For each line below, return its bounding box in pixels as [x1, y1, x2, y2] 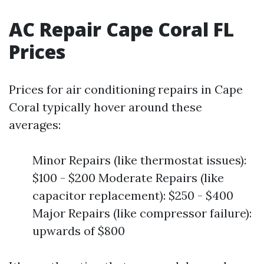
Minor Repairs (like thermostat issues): [32, 152, 246, 167]
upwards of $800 [32, 223, 125, 238]
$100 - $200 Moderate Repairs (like [32, 170, 224, 185]
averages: [9, 117, 61, 132]
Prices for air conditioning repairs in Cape [9, 81, 243, 97]
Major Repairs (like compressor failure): [32, 205, 252, 220]
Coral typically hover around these [9, 99, 202, 114]
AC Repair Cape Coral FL [9, 16, 234, 42]
